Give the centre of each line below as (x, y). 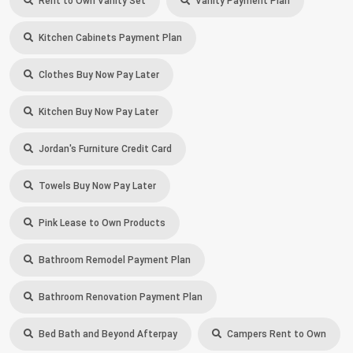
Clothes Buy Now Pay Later (98, 75)
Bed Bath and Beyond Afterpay (107, 334)
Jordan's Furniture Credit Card (104, 149)
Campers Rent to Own (275, 334)
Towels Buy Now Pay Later (96, 186)
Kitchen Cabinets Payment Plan (109, 38)
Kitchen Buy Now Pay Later (97, 112)
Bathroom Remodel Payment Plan (113, 260)
